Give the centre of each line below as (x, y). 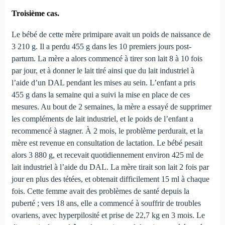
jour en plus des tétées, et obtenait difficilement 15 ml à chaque (110, 179)
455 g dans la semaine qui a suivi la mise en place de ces (100, 95)
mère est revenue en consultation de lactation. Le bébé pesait (107, 143)
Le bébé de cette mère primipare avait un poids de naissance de (111, 35)
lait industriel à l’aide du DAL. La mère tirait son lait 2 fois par (110, 167)
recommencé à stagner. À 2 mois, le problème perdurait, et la (107, 131)
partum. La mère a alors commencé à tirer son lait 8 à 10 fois (107, 59)
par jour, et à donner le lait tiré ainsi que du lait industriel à (103, 71)
